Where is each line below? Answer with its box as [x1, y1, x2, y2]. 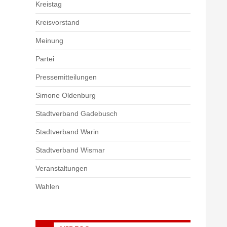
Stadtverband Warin [35, 127, 99, 136]
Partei [35, 54, 54, 63]
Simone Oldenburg [35, 91, 96, 99]
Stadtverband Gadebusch [35, 109, 118, 118]
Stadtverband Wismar [35, 145, 105, 154]
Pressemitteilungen [35, 72, 97, 81]
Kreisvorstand [35, 18, 80, 26]
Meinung [35, 36, 63, 45]
